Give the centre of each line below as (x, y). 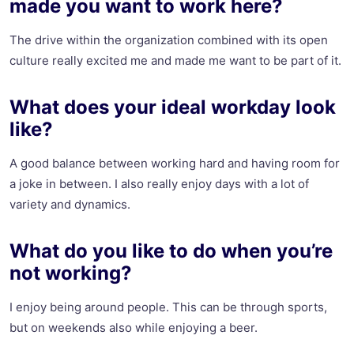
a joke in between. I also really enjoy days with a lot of (159, 184)
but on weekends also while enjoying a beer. (134, 328)
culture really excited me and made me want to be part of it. (175, 61)
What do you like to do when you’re (171, 251)
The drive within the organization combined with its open (169, 40)
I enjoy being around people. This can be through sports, (168, 307)
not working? (71, 273)
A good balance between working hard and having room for (175, 164)
